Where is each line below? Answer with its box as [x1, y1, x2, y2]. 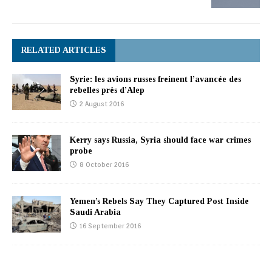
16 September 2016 [80, 222, 141, 231]
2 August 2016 [80, 99, 124, 108]
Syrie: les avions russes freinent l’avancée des [70, 74, 241, 84]
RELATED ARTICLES [21, 45, 106, 55]
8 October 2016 [80, 160, 129, 169]
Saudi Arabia [70, 208, 121, 217]
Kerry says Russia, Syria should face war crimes [70, 135, 251, 145]
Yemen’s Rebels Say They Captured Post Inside [70, 197, 249, 206]
